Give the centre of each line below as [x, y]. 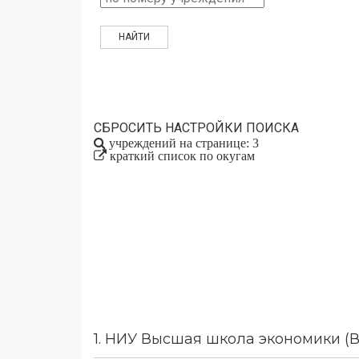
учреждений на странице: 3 [182, 143]
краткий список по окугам [182, 156]
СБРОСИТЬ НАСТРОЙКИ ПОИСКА [196, 128]
